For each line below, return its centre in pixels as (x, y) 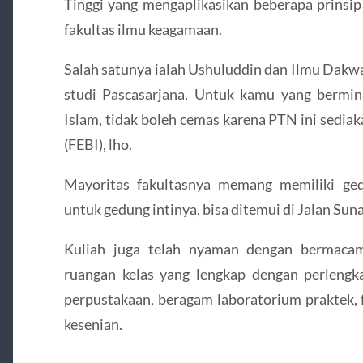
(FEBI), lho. (98, 144)
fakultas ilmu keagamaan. (143, 29)
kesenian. (93, 325)
